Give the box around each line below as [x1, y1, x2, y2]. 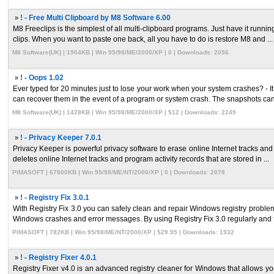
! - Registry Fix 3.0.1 [20, 194, 89, 201]
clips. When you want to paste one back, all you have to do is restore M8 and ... [13, 35, 273, 43]
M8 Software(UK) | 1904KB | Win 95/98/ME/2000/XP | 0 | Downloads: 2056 [12, 49, 229, 56]
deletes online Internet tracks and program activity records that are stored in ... [13, 155, 269, 163]
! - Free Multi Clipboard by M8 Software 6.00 [20, 14, 171, 21]
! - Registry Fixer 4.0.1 [20, 254, 97, 261]
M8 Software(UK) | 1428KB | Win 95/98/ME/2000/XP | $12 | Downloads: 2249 [12, 109, 236, 116]
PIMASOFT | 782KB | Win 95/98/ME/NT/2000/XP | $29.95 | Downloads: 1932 [12, 229, 234, 235]
